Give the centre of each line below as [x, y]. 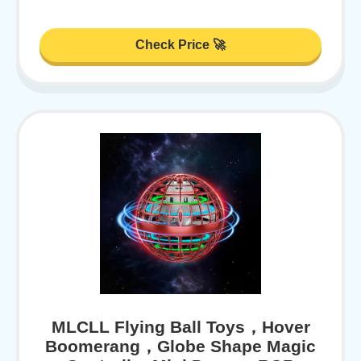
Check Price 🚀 [180, 44]
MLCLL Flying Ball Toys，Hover [180, 326]
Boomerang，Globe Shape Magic [180, 346]
